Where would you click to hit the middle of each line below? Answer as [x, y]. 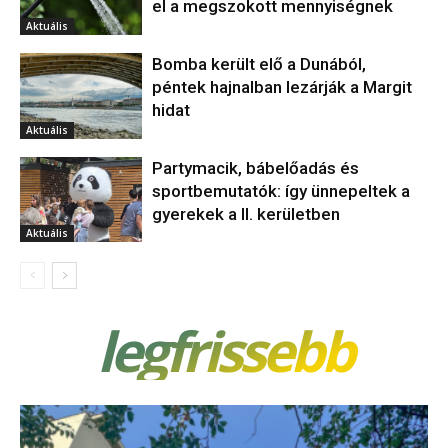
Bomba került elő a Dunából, [259, 64]
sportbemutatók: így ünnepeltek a [281, 190]
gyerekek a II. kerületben [246, 213]
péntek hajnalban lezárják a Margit [282, 87]
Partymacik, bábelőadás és [256, 167]
